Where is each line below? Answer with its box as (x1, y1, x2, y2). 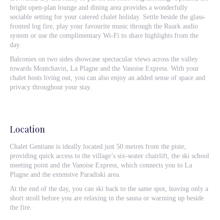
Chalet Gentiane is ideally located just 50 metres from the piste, (10, 143, 186, 150)
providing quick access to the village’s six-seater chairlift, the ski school (10, 152, 209, 160)
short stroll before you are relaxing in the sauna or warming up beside (10, 194, 204, 202)
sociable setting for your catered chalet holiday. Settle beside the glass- (10, 13, 206, 21)
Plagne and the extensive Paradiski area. (10, 171, 121, 178)
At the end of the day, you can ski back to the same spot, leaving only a (10, 185, 208, 192)
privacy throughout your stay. (10, 83, 92, 91)
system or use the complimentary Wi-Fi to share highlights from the (10, 32, 198, 39)
